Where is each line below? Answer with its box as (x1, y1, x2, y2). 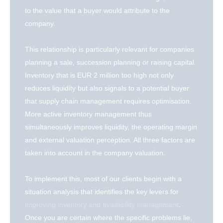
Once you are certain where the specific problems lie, (25, 214, 192, 222)
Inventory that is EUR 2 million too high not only (25, 71, 174, 80)
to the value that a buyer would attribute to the (25, 6, 170, 15)
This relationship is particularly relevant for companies (25, 45, 194, 54)
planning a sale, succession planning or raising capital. (25, 58, 196, 67)
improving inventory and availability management (25, 201, 179, 209)
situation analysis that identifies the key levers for (25, 188, 179, 196)
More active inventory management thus (25, 110, 152, 118)
